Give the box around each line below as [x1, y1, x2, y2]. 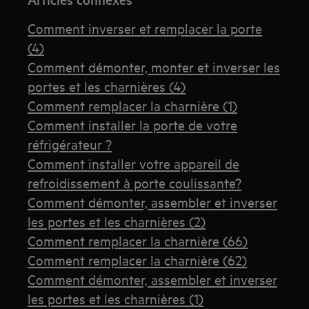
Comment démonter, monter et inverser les [28, 58, 281, 75]
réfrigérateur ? [28, 135, 112, 152]
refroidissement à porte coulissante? [28, 174, 242, 191]
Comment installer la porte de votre [28, 116, 238, 133]
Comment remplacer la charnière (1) [28, 97, 238, 114]
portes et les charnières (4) [28, 77, 186, 94]
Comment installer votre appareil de [28, 154, 240, 172]
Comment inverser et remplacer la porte [28, 19, 263, 37]
